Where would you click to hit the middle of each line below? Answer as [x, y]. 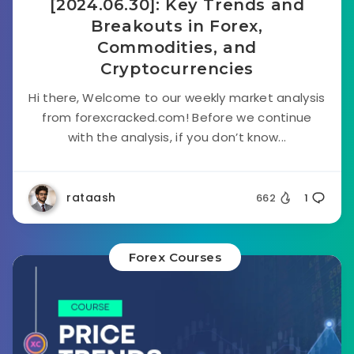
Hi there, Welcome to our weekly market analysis [177, 98]
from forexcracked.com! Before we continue [177, 117]
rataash [91, 198]
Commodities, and [177, 47]
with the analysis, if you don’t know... [177, 137]
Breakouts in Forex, [177, 26]
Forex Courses [175, 257]
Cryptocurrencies [177, 69]
